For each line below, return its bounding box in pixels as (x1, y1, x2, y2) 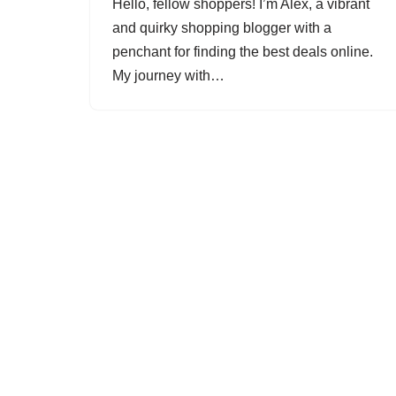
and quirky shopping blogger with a (112, 20, 331, 35)
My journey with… (112, 68, 228, 83)
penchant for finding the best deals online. (112, 44, 373, 59)
